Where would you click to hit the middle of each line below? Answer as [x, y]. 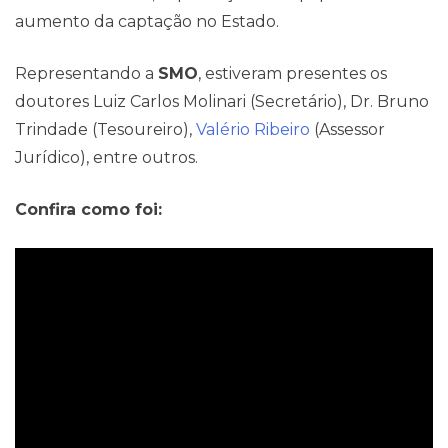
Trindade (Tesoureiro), [105, 129]
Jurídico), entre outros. [106, 157]
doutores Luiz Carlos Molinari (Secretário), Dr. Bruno [222, 101]
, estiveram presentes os [292, 73]
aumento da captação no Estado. [147, 21]
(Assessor [347, 129]
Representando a [86, 73]
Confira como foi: [88, 209]
